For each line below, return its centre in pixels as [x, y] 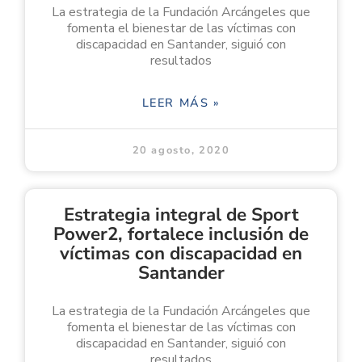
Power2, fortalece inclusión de [181, 234]
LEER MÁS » [181, 102]
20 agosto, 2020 [181, 150]
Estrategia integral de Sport [181, 214]
